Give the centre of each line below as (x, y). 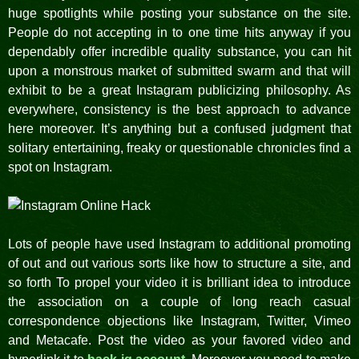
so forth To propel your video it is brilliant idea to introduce (179, 282)
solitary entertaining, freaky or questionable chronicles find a (179, 148)
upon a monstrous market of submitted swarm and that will (179, 71)
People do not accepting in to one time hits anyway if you (179, 32)
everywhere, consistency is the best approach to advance (179, 109)
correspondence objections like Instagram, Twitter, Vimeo (179, 321)
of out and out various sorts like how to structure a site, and (179, 263)
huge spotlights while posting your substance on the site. (179, 13)
